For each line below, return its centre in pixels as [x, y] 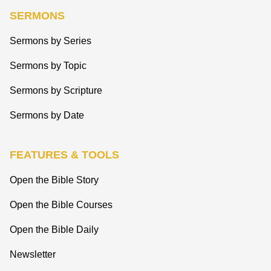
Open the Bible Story [54, 180]
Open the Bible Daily [54, 230]
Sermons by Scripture [56, 90]
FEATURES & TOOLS [64, 155]
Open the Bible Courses [61, 205]
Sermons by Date [47, 115]
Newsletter [33, 254]
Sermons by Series [51, 41]
